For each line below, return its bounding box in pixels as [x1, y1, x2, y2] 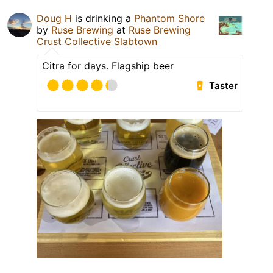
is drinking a [72, 12, 134, 25]
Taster [209, 80, 238, 92]
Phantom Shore [134, 12, 205, 25]
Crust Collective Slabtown [37, 35, 157, 48]
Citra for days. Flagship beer [42, 60, 174, 73]
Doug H [37, 12, 72, 25]
